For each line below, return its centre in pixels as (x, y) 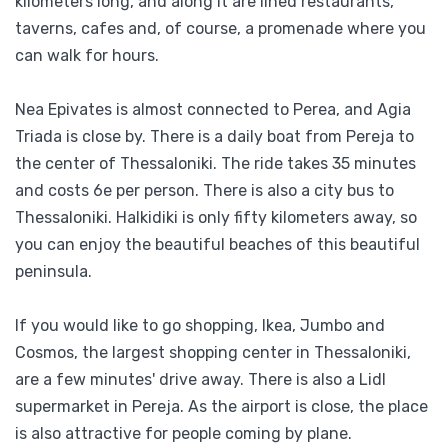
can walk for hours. (87, 55)
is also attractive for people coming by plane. (183, 433)
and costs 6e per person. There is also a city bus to (204, 190)
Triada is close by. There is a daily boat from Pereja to (214, 136)
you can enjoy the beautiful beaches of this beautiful (217, 244)
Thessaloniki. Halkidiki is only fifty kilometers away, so (216, 217)
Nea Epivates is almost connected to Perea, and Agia (213, 109)
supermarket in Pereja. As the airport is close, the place (221, 406)
